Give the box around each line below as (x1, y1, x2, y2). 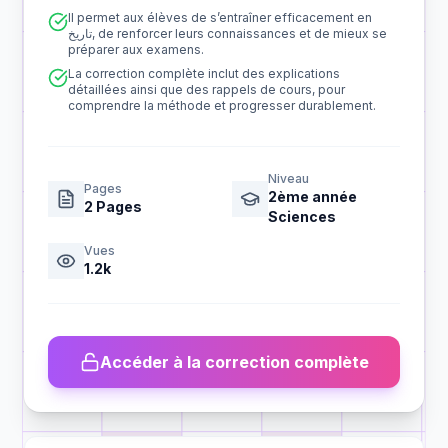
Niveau (268, 171, 309, 186)
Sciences (268, 208, 336, 225)
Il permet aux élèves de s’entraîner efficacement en (68, 10, 372, 25)
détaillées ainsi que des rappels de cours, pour (68, 82, 345, 97)
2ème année (268, 188, 357, 205)
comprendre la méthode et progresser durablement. (68, 98, 376, 113)
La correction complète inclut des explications (68, 66, 340, 81)
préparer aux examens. (68, 42, 204, 57)
